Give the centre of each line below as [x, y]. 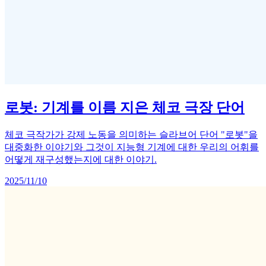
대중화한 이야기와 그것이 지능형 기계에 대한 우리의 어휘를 [132, 147]
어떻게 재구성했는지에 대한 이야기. [81, 160]
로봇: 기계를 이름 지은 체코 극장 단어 [125, 108]
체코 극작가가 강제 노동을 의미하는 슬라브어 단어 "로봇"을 [131, 135]
